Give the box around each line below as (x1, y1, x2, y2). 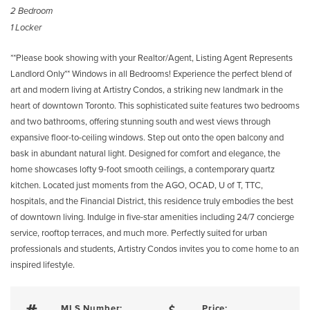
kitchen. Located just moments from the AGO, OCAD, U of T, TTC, (10, 179, 263, 191)
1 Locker (10, 22, 42, 33)
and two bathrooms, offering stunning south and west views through (10, 115, 271, 127)
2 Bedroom (10, 6, 53, 17)
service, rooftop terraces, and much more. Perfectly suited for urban (10, 226, 267, 239)
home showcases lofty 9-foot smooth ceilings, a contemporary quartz (10, 163, 275, 175)
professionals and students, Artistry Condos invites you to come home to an (10, 242, 299, 255)
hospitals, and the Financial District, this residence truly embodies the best (10, 194, 293, 207)
